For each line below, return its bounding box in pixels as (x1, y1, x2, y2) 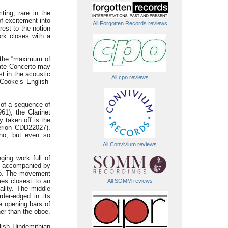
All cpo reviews (111, 74, 149, 80)
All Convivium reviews (103, 141, 157, 147)
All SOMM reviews (107, 178, 153, 184)
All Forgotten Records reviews (92, 20, 167, 26)
